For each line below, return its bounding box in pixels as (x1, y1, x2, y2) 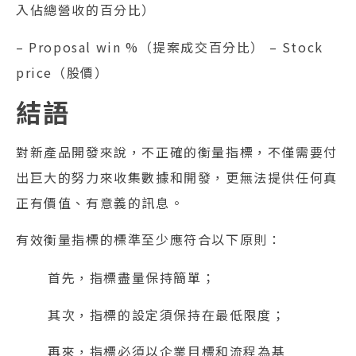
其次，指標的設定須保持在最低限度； (48, 304, 286, 324)
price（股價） (16, 62, 109, 82)
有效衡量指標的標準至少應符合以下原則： (16, 230, 282, 250)
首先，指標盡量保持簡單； (48, 268, 216, 288)
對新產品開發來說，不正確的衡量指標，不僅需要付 (16, 142, 338, 162)
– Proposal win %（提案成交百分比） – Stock (16, 37, 323, 56)
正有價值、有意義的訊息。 (16, 193, 184, 213)
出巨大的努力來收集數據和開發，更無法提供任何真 (16, 168, 338, 188)
